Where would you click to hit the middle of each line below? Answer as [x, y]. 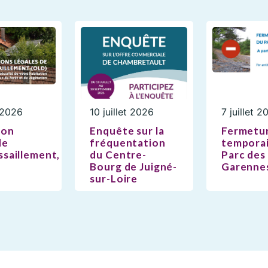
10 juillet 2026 [122, 112]
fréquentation [128, 142]
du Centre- [118, 154]
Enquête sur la [127, 130]
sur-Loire [114, 178]
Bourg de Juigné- [134, 166]
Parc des [243, 154]
